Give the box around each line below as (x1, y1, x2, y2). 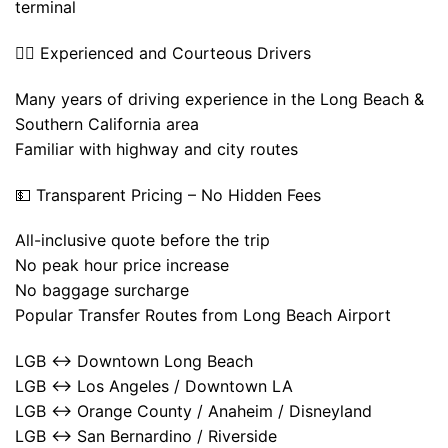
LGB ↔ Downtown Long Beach (15, 351, 253, 372)
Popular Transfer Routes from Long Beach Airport (15, 305, 391, 326)
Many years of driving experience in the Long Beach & (15, 88, 424, 109)
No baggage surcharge (15, 280, 189, 301)
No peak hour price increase (15, 255, 229, 276)
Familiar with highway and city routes (15, 138, 298, 159)
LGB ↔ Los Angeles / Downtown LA (15, 376, 293, 397)
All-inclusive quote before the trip (15, 230, 270, 251)
